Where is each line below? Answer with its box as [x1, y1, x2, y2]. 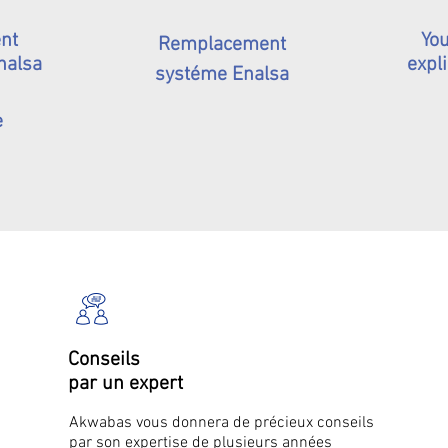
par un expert [67, 372, 183, 396]
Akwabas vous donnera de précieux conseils [68, 413, 374, 433]
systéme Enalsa [155, 63, 290, 87]
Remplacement [158, 33, 287, 57]
